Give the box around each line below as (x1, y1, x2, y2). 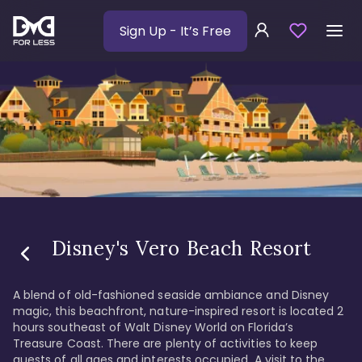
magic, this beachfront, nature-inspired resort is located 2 (13, 303, 347, 320)
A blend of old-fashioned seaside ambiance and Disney (13, 287, 333, 304)
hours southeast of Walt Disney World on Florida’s (13, 319, 297, 336)
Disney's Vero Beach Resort (52, 236, 312, 262)
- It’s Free (170, 21, 231, 40)
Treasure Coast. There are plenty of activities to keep (13, 335, 322, 352)
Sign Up (120, 21, 170, 40)
